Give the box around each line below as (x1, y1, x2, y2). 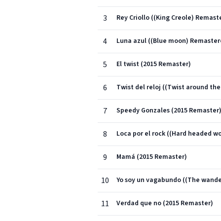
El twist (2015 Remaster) (116, 59, 191, 69)
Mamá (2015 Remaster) (116, 152, 187, 162)
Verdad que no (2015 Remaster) (116, 198, 213, 208)
